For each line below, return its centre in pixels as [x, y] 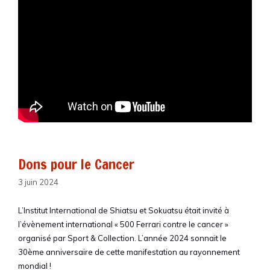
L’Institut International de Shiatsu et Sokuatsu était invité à [124, 210]
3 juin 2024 [38, 182]
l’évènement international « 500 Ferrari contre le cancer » [123, 224]
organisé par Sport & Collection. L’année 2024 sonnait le [122, 238]
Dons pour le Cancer [76, 165]
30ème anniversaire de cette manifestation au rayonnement [129, 252]
